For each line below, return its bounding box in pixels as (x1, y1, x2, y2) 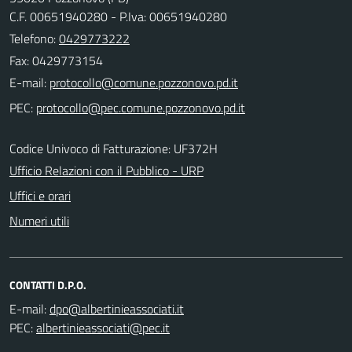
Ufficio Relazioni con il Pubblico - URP (9, 161, 203, 180)
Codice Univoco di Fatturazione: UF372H (9, 139, 218, 158)
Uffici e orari (9, 186, 71, 205)
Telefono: (9, 29, 59, 48)
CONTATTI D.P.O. (9, 277, 86, 293)
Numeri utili (9, 211, 69, 230)
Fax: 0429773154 (9, 51, 103, 70)
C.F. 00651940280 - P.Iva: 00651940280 (9, 7, 227, 26)
